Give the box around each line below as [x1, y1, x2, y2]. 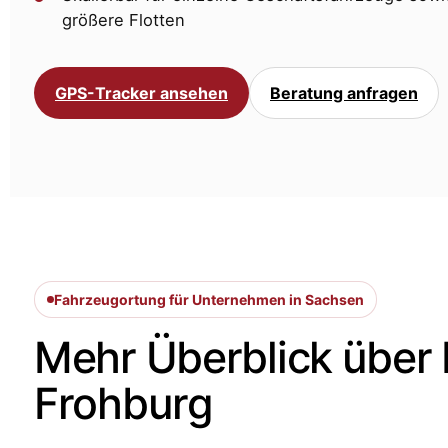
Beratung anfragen [270, 83, 418, 104]
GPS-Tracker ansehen [55, 83, 228, 104]
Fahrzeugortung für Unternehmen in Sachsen [54, 291, 364, 309]
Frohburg [34, 377, 213, 430]
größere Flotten [62, 10, 185, 31]
